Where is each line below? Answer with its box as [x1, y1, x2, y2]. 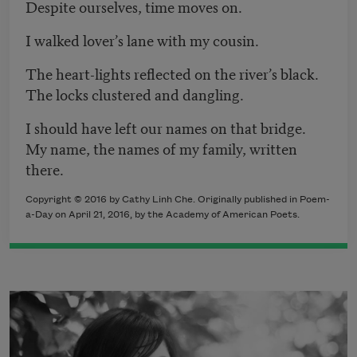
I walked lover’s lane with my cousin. [25, 29, 259, 51]
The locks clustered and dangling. [25, 83, 244, 105]
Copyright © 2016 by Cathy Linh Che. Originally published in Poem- [25, 194, 330, 206]
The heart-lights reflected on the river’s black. [25, 62, 319, 84]
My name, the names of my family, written [25, 137, 297, 159]
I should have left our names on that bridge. [25, 116, 306, 139]
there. [25, 158, 64, 180]
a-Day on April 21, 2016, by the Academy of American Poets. [25, 210, 300, 221]
